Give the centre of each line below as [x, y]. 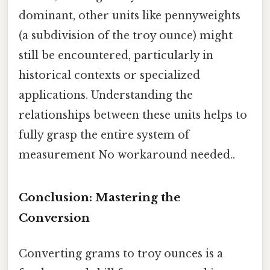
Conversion [54, 218]
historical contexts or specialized [109, 76]
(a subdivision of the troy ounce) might [126, 36]
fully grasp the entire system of [104, 135]
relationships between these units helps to [133, 115]
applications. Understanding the [106, 96]
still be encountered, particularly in [116, 56]
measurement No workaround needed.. [127, 155]
